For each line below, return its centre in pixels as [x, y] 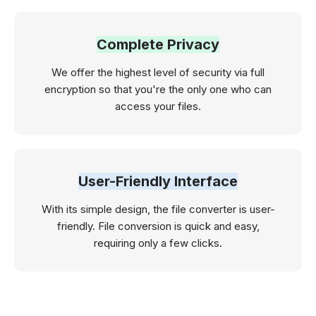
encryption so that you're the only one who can [158, 90]
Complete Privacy [158, 45]
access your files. [158, 107]
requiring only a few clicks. [158, 243]
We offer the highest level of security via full [158, 73]
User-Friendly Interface [158, 182]
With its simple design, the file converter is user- [158, 209]
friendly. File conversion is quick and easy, [158, 226]
